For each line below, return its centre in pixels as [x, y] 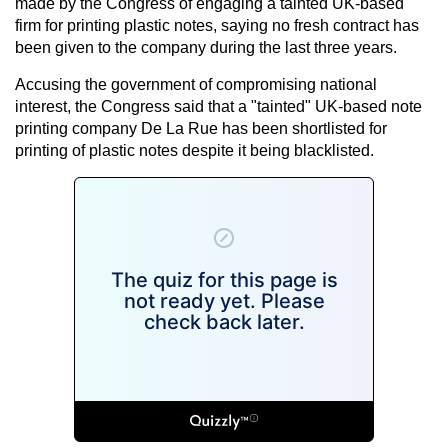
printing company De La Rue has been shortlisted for [201, 128]
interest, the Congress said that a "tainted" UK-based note [218, 106]
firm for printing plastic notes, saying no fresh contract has [217, 25]
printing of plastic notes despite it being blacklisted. [194, 150]
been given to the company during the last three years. [206, 47]
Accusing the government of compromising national [196, 84]
